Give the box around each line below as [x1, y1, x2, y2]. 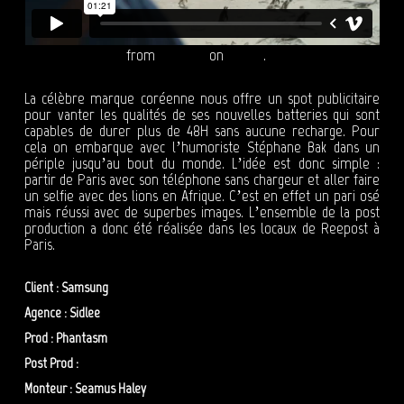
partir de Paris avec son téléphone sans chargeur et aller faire [23, 170, 381, 190]
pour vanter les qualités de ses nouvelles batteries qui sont [23, 105, 381, 125]
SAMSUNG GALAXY [23, 45, 123, 66]
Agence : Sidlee [23, 304, 100, 322]
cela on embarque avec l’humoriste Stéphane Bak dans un [23, 137, 381, 158]
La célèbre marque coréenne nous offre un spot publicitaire [23, 88, 381, 109]
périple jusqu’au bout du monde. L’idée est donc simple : [23, 153, 381, 174]
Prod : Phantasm [23, 329, 107, 347]
